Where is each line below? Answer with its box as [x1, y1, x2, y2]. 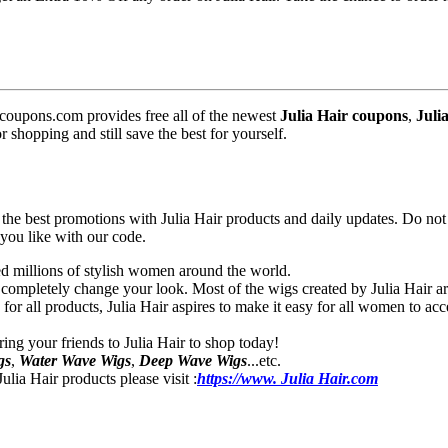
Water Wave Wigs [19, 352, 131, 370]
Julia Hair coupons [280, 107, 408, 125]
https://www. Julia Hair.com [197, 370, 378, 388]
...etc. [247, 352, 281, 370]
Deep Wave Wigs [139, 352, 247, 370]
